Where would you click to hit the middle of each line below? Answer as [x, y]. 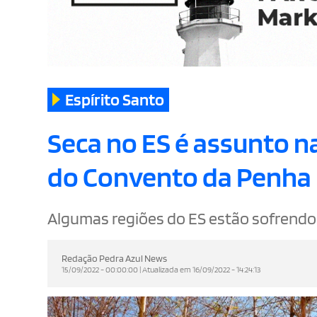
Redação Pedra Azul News [115, 258]
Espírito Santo [115, 100]
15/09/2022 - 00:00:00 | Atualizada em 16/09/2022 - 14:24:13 [162, 269]
